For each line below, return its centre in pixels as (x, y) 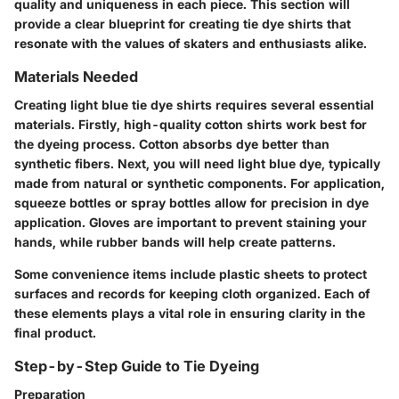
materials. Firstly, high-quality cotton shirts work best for (191, 124)
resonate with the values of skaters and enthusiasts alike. (191, 43)
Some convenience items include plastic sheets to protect (191, 274)
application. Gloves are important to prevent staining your (191, 222)
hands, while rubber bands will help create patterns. (175, 242)
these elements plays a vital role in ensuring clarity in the (190, 313)
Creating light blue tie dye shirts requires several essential (194, 105)
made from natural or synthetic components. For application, (199, 183)
